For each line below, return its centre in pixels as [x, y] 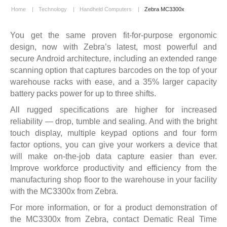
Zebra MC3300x [164, 9]
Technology [53, 9]
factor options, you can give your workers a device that [113, 144]
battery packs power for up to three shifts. [83, 93]
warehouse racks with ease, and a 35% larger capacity [113, 82]
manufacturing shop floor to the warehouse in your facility [113, 179]
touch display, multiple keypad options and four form [113, 133]
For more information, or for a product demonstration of [113, 207]
